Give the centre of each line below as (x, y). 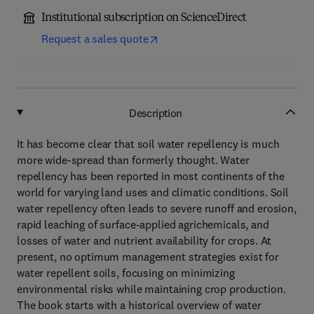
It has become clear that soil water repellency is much (148, 144)
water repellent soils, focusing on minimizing (126, 273)
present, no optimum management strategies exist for (148, 257)
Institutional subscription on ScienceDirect (144, 18)
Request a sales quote (95, 39)
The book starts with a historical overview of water (139, 305)
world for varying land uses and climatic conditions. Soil (153, 192)
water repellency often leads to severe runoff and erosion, (157, 208)
